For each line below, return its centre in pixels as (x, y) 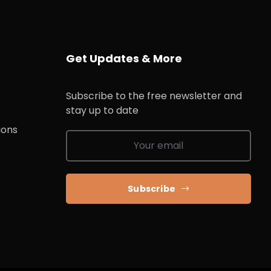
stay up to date (102, 111)
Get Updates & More (124, 59)
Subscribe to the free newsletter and (154, 96)
